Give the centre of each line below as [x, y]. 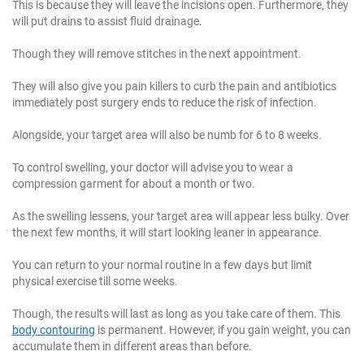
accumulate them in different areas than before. [132, 346]
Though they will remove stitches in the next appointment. [157, 53]
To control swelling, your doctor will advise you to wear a [153, 167]
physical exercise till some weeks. [95, 281]
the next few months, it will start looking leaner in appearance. [167, 232]
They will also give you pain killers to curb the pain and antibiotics [174, 86]
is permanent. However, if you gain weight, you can [223, 329]
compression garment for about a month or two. [134, 183]
